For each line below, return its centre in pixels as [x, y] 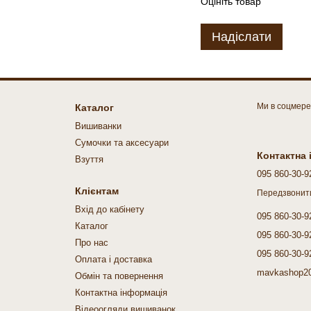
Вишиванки [98, 126]
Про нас [91, 243]
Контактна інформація [121, 293]
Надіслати [242, 37]
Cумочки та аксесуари [121, 143]
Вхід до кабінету [109, 210]
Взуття [89, 160]
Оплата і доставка [113, 260]
